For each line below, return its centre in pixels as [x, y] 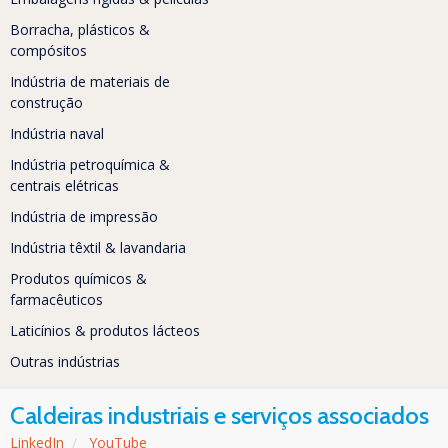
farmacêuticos [56, 300]
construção [46, 103]
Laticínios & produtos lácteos [105, 331]
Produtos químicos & [78, 279]
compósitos [48, 51]
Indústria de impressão [84, 217]
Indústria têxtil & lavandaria [98, 248]
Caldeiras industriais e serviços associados [219, 416]
